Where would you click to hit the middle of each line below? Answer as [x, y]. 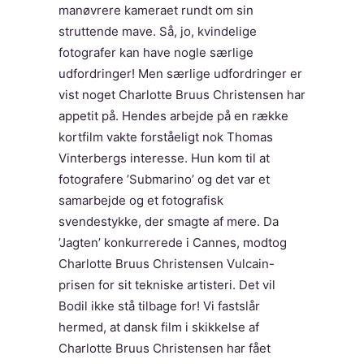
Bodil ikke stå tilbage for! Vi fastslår [159, 306]
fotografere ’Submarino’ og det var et [164, 179]
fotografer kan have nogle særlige [156, 52]
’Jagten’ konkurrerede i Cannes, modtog [173, 243]
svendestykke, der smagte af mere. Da [169, 221]
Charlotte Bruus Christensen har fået [165, 348]
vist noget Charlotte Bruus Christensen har [182, 95]
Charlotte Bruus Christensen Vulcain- [167, 264]
